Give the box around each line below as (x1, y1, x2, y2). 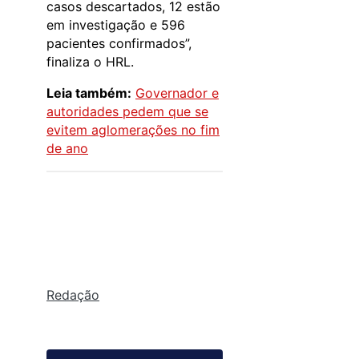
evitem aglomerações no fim (46, 121, 220, 138)
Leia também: (46, 84, 131, 101)
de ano (46, 139, 88, 156)
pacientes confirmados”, (46, 34, 192, 51)
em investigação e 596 (46, 16, 185, 33)
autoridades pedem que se (46, 103, 208, 119)
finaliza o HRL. (46, 53, 134, 70)
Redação (46, 286, 99, 303)
